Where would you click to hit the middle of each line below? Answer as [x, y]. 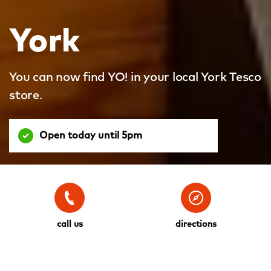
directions [196, 224]
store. [26, 95]
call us [70, 224]
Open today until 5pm [91, 135]
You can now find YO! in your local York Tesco [135, 77]
